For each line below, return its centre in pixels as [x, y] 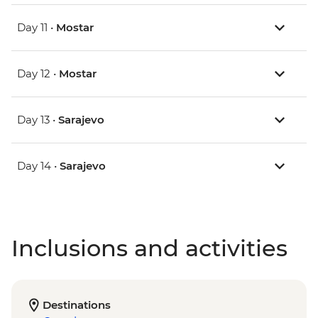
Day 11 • [37, 28]
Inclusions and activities [149, 248]
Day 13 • [38, 120]
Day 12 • [38, 74]
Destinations [77, 305]
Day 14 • [38, 166]
